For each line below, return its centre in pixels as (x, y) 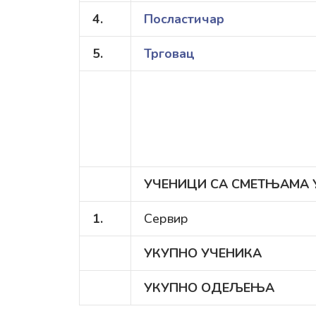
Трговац (169, 54)
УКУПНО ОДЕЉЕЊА (209, 288)
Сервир (166, 219)
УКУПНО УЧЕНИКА (203, 253)
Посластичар (184, 19)
